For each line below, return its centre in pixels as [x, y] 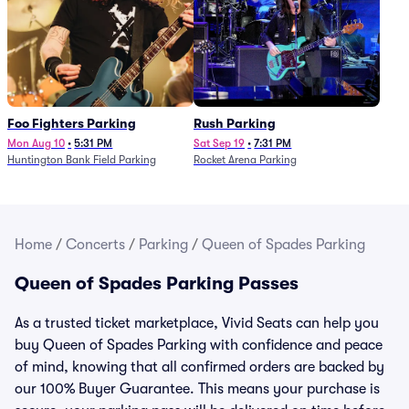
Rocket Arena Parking [245, 160]
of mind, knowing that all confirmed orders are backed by [199, 367]
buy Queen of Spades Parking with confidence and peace [199, 345]
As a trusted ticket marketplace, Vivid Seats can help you [197, 323]
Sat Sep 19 [219, 143]
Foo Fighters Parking [72, 123]
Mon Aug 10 [36, 143]
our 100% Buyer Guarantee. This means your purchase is [197, 389]
